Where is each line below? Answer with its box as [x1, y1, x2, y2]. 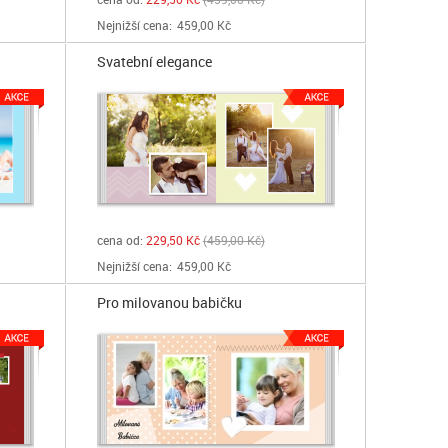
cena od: [96, 232, 143, 248]
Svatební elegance [96, 52, 212, 71]
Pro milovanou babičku [96, 293, 242, 312]
